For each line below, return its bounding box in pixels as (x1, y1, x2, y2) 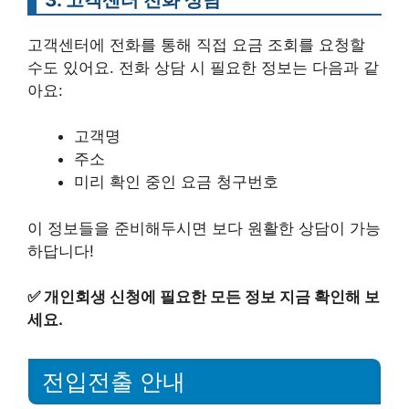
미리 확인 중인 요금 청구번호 (74, 173, 278, 191)
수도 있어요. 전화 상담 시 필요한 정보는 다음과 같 (27, 58, 379, 77)
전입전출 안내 (42, 368, 185, 394)
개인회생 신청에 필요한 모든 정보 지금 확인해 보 (44, 288, 380, 306)
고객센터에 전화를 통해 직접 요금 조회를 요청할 (27, 35, 365, 54)
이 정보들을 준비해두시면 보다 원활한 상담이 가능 (27, 218, 381, 237)
